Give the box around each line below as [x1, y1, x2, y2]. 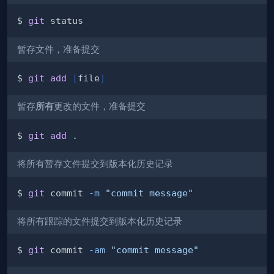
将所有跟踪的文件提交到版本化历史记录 [17, 216, 182, 228]
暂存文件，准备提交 [17, 43, 100, 55]
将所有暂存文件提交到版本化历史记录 [17, 158, 173, 170]
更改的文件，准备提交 [54, 101, 146, 113]
